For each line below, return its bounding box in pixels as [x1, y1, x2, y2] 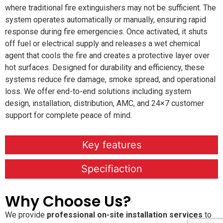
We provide [5, 210, 47, 220]
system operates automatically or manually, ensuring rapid [5, 15, 206, 25]
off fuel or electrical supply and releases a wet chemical [5, 39, 200, 49]
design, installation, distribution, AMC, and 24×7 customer [5, 99, 204, 109]
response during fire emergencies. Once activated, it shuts [5, 27, 208, 37]
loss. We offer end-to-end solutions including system [5, 87, 191, 97]
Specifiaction [81, 163, 142, 175]
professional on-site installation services [47, 210, 203, 220]
